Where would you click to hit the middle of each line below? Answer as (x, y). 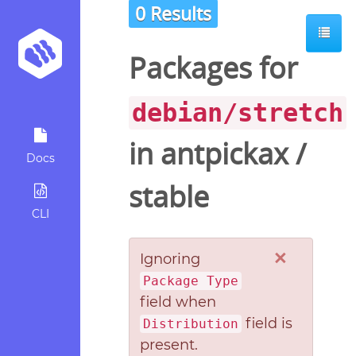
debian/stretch (238, 113)
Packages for (213, 68)
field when (178, 302)
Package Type (190, 281)
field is (267, 323)
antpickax (224, 154)
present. (168, 344)
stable (169, 197)
